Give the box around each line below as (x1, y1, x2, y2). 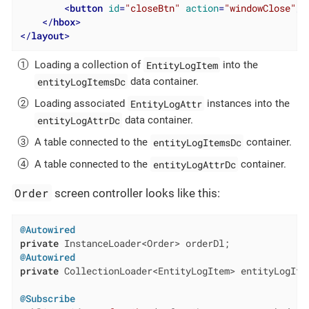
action (185, 2, 219, 15)
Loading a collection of (34, 59, 143, 72)
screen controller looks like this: (52, 186, 221, 201)
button (69, 2, 103, 15)
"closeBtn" (124, 2, 180, 15)
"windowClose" (223, 2, 296, 15)
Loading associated (34, 97, 128, 110)
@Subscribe (19, 292, 75, 305)
